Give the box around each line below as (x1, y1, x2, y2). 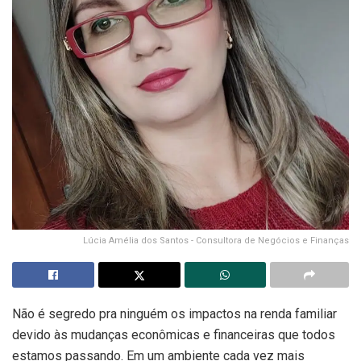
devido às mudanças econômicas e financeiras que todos (12, 327, 335, 343)
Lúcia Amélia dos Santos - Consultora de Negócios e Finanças (83, 235, 349, 247)
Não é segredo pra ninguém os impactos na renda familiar (12, 306, 337, 322)
